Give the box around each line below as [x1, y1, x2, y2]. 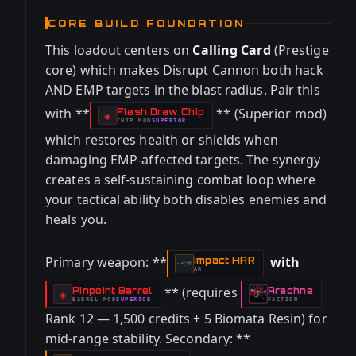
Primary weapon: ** [45, 253, 167, 272]
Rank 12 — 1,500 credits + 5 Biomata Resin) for [45, 310, 327, 327]
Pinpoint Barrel [72, 284, 153, 296]
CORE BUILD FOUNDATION [48, 17, 245, 29]
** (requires [164, 284, 241, 302]
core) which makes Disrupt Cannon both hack [45, 61, 324, 79]
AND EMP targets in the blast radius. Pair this [45, 81, 320, 99]
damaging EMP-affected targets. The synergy [45, 151, 321, 168]
